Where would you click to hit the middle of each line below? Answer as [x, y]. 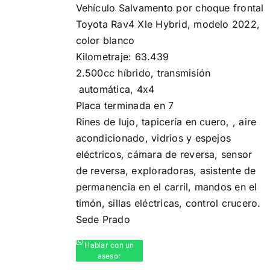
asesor [109, 256]
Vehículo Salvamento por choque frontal [170, 8]
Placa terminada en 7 [125, 105]
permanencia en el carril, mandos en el [166, 187]
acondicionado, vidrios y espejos [153, 138]
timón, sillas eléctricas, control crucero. [168, 203]
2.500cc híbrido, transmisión [143, 73]
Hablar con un [109, 245]
